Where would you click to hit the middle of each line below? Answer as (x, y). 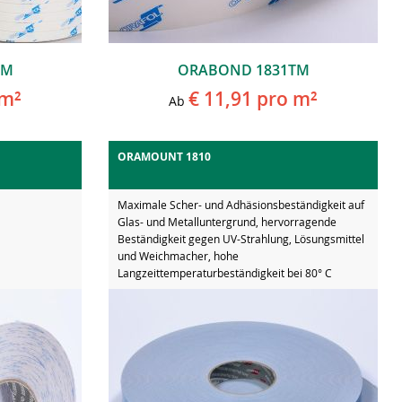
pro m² (285, 98)
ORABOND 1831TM (243, 70)
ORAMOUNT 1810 (164, 156)
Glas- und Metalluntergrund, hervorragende (227, 221)
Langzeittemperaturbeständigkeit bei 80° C (225, 272)
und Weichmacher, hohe (178, 255)
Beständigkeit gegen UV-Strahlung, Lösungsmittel (241, 238)
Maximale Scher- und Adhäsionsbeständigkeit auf (241, 204)
